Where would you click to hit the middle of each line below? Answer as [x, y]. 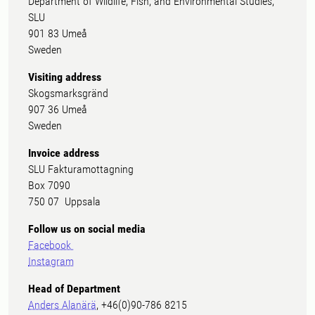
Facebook [51, 245]
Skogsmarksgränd [68, 94]
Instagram [51, 262]
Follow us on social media [87, 229]
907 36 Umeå [58, 110]
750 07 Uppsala [64, 202]
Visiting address [65, 77]
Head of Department [74, 289]
